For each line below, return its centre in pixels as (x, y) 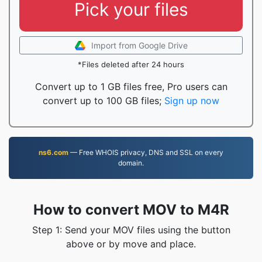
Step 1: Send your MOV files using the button (131, 230)
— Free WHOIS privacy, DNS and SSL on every (146, 152)
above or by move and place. (131, 244)
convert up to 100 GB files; (104, 101)
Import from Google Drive (139, 45)
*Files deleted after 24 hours (131, 64)
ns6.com (54, 152)
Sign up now (192, 101)
